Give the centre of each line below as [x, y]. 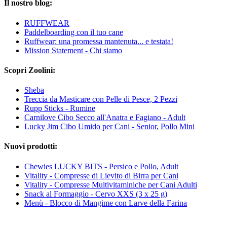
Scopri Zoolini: [30, 70]
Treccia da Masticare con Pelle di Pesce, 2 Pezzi [101, 99]
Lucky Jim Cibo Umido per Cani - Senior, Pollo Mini [109, 127]
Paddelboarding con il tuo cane [74, 32]
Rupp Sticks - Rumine [60, 108]
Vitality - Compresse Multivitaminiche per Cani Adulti [111, 184]
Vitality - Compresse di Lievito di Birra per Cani [101, 175]
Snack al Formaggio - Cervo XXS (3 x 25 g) [96, 194]
